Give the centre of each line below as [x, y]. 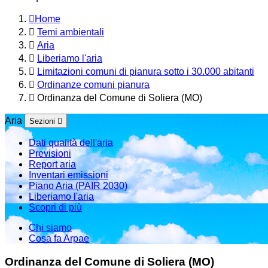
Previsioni [50, 153]
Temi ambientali [71, 32]
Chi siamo [50, 228]
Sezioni [42, 121]
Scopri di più [55, 207]
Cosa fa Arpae [59, 238]
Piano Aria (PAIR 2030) [78, 186]
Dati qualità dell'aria [71, 143]
